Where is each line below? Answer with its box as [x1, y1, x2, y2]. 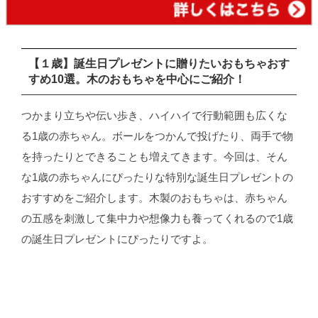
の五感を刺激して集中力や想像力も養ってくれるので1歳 [21, 213, 293, 224]
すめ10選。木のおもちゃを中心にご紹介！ [28, 73, 246, 85]
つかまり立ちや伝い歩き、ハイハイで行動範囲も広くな [21, 110, 287, 121]
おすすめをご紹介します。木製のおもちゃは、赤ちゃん [21, 192, 287, 204]
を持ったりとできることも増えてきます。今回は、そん [21, 151, 287, 163]
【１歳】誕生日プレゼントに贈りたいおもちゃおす [28, 57, 290, 70]
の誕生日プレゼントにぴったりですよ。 [21, 234, 213, 245]
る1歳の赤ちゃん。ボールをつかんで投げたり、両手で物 [21, 131, 293, 142]
